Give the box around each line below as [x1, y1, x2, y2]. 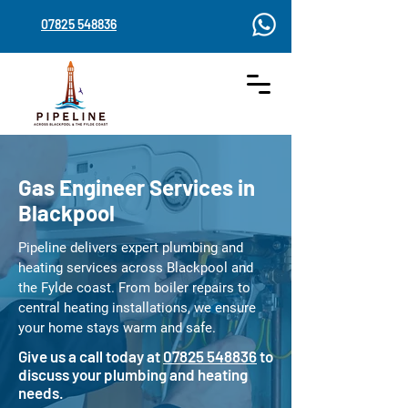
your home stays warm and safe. [18, 320, 216, 336]
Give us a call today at [18, 347, 163, 365]
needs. [18, 383, 64, 402]
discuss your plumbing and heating [18, 365, 248, 383]
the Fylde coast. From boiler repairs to [18, 280, 250, 296]
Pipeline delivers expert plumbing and [18, 240, 243, 256]
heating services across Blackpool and [18, 260, 253, 276]
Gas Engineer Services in [18, 174, 255, 200]
